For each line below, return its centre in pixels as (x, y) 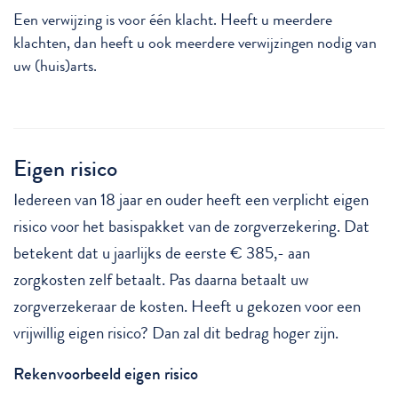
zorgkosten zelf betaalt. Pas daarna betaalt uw (161, 280)
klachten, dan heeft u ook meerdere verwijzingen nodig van (195, 44)
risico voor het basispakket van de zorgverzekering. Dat (191, 227)
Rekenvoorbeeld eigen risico (106, 374)
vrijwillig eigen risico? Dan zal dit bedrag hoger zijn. (176, 333)
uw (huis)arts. (55, 67)
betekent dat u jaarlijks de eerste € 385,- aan (162, 253)
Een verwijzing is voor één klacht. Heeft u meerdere (173, 20)
